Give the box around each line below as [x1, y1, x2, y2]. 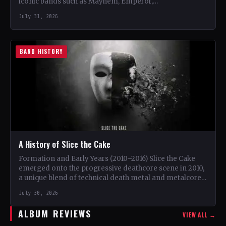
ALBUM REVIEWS [18, 207, 92, 220]
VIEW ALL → [182, 210, 216, 219]
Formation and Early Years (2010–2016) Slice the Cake [19, 154, 195, 163]
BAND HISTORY [20, 47, 64, 55]
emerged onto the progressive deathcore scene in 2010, [19, 164, 204, 173]
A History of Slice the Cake [19, 138, 110, 150]
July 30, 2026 [19, 189, 58, 196]
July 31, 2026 [19, 13, 58, 20]
